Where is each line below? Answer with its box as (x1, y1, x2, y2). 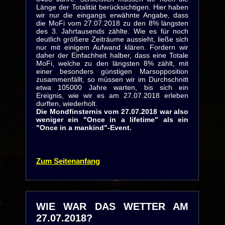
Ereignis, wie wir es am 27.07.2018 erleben (36, 91, 189, 99)
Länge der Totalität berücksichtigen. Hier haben (36, 3, 189, 11)
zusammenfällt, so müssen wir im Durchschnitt (36, 75, 189, 83)
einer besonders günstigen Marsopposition (36, 67, 189, 75)
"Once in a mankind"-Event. (36, 124, 132, 132)
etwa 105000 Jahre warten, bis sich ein (36, 83, 189, 91)
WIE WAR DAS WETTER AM (36, 201, 189, 212)
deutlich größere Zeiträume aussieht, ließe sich (36, 35, 189, 43)
